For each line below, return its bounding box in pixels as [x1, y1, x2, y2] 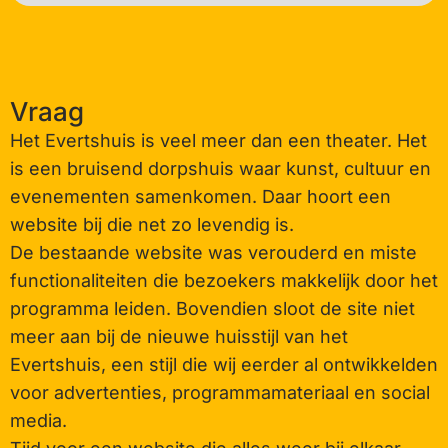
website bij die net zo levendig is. [10, 214, 294, 236]
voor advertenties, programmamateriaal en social [10, 382, 430, 404]
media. [10, 410, 67, 432]
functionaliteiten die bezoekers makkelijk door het [10, 270, 438, 292]
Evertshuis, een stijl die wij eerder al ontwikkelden [10, 354, 438, 376]
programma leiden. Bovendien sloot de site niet [10, 298, 415, 320]
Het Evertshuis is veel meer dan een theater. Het [10, 130, 427, 152]
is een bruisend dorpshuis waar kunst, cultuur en [10, 158, 431, 180]
